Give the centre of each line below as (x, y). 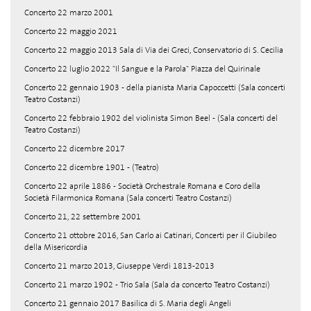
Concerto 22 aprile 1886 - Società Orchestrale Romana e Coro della (142, 186)
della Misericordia (56, 247)
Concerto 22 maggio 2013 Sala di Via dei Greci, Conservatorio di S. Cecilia (154, 50)
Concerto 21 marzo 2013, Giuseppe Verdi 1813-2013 (119, 266)
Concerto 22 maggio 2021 (71, 31)
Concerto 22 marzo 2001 (69, 12)
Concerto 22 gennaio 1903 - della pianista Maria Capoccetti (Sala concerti (155, 87)
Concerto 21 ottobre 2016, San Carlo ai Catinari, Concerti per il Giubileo (150, 235)
